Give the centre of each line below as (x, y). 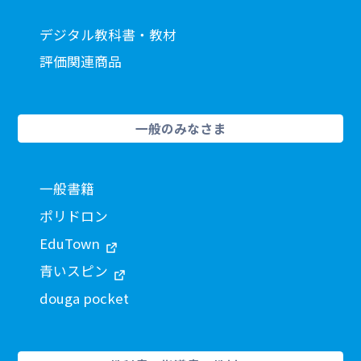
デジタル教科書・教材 (108, 34)
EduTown (70, 244)
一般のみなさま (180, 128)
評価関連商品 (81, 62)
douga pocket (85, 299)
